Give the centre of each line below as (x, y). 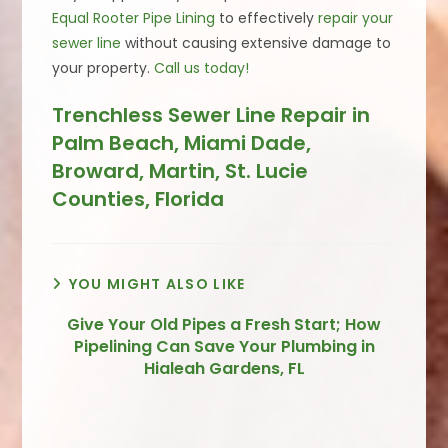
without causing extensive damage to (256, 43)
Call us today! (202, 68)
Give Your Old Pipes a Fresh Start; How (224, 325)
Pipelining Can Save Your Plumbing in (224, 347)
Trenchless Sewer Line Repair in (211, 115)
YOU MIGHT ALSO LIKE (157, 284)
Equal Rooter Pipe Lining (134, 18)
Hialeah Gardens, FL (224, 369)
